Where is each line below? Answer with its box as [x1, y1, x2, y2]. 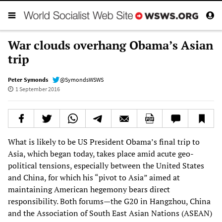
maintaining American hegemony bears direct [8, 183, 170, 195]
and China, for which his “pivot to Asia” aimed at [8, 171, 180, 183]
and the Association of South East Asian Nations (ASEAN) [8, 207, 212, 219]
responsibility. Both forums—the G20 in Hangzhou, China [8, 195, 211, 207]
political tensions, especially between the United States [8, 160, 204, 171]
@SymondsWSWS [60, 75, 104, 83]
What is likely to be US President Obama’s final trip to [8, 136, 200, 147]
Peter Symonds [8, 75, 48, 83]
